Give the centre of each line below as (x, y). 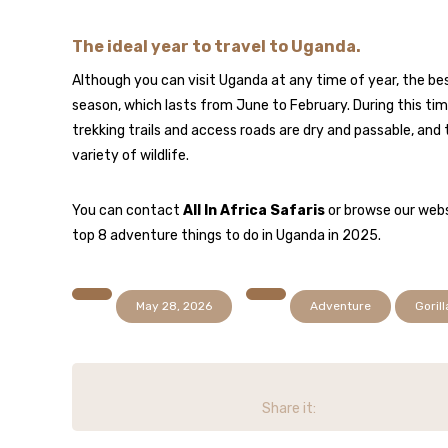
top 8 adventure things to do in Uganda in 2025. (226, 235)
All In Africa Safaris (254, 210)
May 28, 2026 (174, 306)
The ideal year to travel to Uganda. (216, 46)
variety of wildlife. (130, 155)
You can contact (127, 210)
